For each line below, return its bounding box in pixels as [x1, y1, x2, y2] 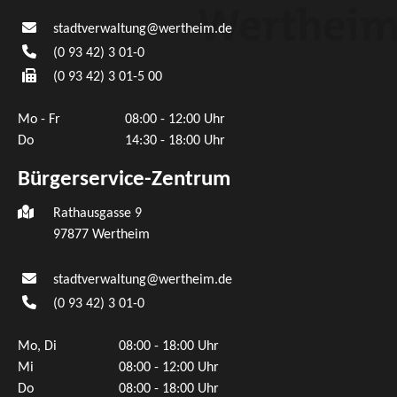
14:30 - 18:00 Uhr [125, 133, 225, 148]
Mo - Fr [18, 112, 60, 127]
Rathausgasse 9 [53, 206, 142, 221]
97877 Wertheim [53, 227, 150, 242]
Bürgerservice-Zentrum [18, 167, 230, 191]
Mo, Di [18, 339, 57, 354]
